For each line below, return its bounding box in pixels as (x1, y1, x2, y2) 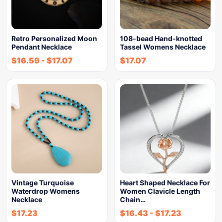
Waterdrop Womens (11, 187, 80, 195)
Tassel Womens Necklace (120, 43, 206, 51)
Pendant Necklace (11, 43, 72, 51)
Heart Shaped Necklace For (120, 178, 210, 187)
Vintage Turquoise (11, 178, 74, 187)
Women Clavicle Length (120, 187, 200, 195)
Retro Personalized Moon (11, 34, 97, 43)
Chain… (120, 195, 146, 204)
